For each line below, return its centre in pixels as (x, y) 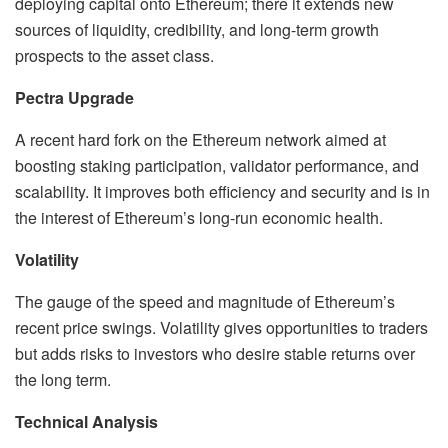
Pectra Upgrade (74, 97)
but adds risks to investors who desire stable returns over (215, 353)
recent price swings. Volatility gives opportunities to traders (221, 327)
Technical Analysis (86, 421)
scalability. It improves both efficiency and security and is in (222, 191)
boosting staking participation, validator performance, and (217, 165)
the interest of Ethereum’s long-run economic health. (199, 217)
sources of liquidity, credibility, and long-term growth (197, 29)
